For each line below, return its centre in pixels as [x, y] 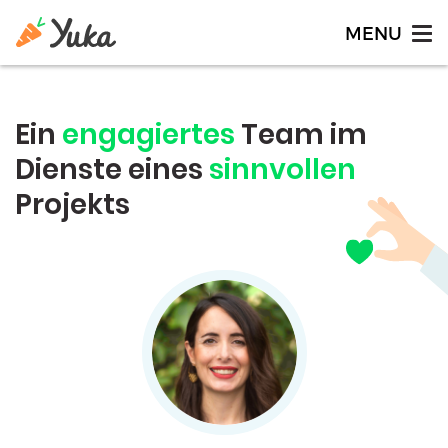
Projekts [72, 204]
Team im [301, 134]
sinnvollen [282, 169]
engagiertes [148, 134]
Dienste [71, 169]
